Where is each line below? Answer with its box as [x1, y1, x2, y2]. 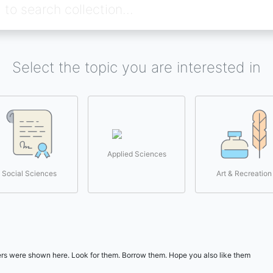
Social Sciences [2, 169, 57, 178]
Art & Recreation [216, 169, 272, 178]
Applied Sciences [107, 149, 166, 158]
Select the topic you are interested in [12, 58, 261, 76]
